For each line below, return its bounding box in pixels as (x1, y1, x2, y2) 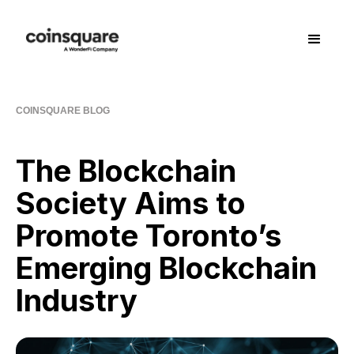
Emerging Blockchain (16, 249, 317, 286)
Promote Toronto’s (16, 217, 281, 254)
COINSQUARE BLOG (16, 104, 110, 116)
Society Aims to (16, 184, 246, 221)
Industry (16, 281, 137, 318)
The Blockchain (16, 152, 236, 189)
